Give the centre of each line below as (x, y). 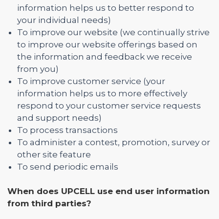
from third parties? (49, 203)
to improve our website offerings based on (107, 44)
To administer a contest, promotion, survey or (114, 142)
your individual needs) (64, 20)
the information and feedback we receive (105, 57)
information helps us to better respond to (106, 8)
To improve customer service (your (91, 81)
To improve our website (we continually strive (113, 32)
